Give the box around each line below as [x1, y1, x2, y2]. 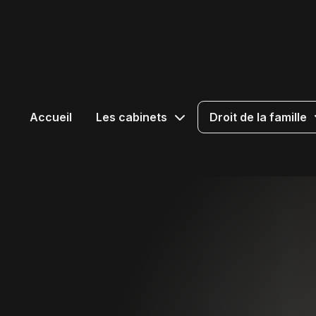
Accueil [29, 109, 72, 124]
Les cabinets [95, 109, 167, 124]
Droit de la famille [209, 109, 307, 124]
